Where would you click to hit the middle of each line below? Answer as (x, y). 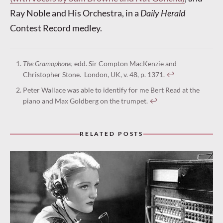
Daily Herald (163, 13)
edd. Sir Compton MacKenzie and (124, 63)
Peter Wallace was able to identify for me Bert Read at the (111, 90)
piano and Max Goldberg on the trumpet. (86, 101)
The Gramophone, (48, 63)
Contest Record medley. (56, 28)
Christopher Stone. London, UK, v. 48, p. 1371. (94, 74)
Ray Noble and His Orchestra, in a (75, 13)
